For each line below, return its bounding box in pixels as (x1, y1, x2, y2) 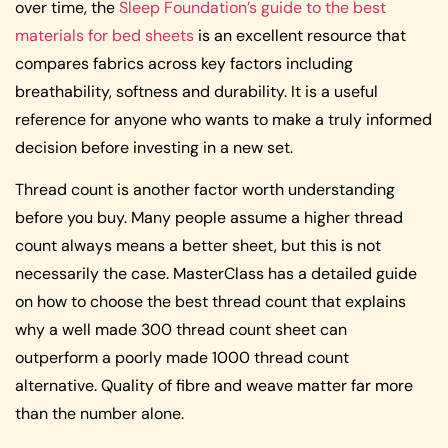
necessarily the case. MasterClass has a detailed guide (15, 263, 417, 285)
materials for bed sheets (15, 24, 194, 46)
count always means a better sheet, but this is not (15, 235, 381, 257)
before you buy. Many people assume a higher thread (15, 207, 403, 229)
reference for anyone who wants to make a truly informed (15, 108, 432, 130)
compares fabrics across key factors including (15, 52, 353, 74)
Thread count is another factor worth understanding (15, 179, 395, 201)
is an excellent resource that (194, 24, 406, 46)
